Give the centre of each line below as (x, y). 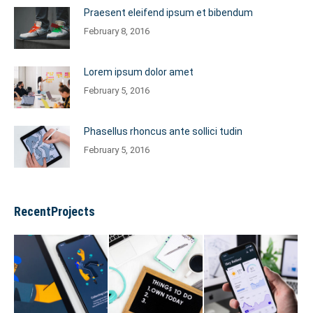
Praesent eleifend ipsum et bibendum (168, 13)
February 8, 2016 (117, 31)
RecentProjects (54, 211)
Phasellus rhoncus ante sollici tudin (163, 131)
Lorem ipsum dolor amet (139, 72)
